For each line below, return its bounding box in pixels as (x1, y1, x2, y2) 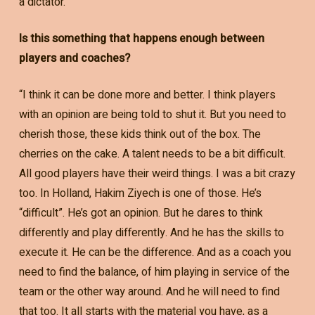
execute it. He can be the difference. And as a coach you (18, 244, 291, 262)
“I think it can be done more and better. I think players (18, 86, 276, 104)
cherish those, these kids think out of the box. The (18, 126, 261, 143)
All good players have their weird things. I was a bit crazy (18, 165, 295, 183)
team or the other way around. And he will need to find (18, 283, 280, 301)
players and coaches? (18, 50, 130, 67)
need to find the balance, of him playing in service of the (18, 264, 290, 281)
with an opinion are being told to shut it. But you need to (18, 106, 286, 124)
